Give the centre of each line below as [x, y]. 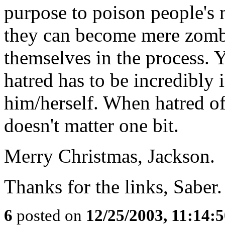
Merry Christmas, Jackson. [109, 156]
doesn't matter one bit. [91, 125]
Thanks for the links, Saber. [113, 187]
